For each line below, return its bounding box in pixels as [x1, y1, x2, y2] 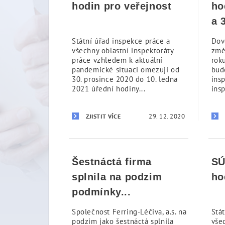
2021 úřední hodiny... [72, 84, 146, 93]
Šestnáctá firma [72, 156, 152, 167]
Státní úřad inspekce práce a [72, 36, 170, 46]
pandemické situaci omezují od [72, 65, 180, 74]
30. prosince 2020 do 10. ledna [72, 74, 178, 84]
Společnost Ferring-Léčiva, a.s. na [72, 207, 187, 216]
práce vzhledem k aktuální [72, 55, 163, 65]
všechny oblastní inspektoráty [72, 46, 174, 55]
